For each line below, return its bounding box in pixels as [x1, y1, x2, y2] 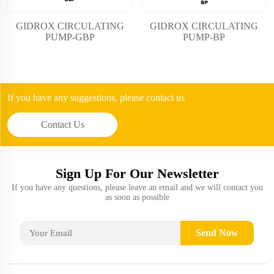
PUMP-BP [183, 31, 226, 42]
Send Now [195, 227, 239, 238]
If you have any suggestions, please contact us [7, 92, 185, 103]
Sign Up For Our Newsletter [55, 165, 219, 181]
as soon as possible [105, 192, 169, 202]
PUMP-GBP [45, 31, 95, 42]
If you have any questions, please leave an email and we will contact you [11, 182, 263, 192]
